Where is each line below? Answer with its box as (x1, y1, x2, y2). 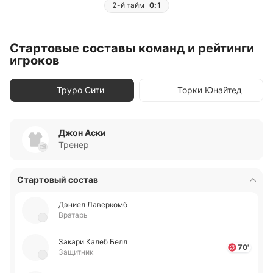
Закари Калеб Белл (58, 237, 127, 246)
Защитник (58, 247, 93, 257)
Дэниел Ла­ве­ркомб (58, 200, 127, 209)
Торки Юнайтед (177, 85, 242, 95)
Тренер (58, 140, 89, 150)
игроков (10, 53, 60, 68)
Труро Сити (57, 85, 104, 95)
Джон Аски (58, 127, 106, 138)
